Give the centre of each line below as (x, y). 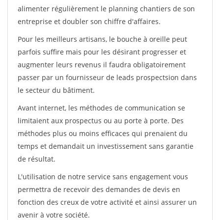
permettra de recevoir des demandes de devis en (99, 189)
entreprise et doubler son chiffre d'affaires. (89, 21)
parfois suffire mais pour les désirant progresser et (102, 52)
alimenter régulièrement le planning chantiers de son (106, 9)
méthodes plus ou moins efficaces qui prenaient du (103, 133)
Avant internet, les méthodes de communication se (101, 108)
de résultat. (37, 159)
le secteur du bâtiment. (56, 90)
